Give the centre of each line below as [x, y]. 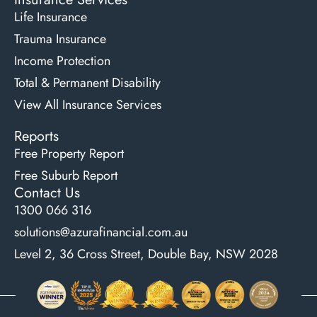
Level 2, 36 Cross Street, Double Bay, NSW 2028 [146, 254]
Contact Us [47, 192]
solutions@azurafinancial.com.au [101, 232]
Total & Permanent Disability [87, 82]
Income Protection [62, 60]
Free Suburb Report [66, 175]
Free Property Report [69, 153]
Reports [36, 136]
